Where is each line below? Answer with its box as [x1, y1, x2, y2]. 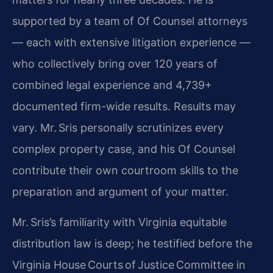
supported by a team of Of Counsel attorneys [12, 15, 247, 28]
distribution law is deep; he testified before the [12, 236, 252, 250]
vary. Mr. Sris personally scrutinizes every [12, 121, 224, 135]
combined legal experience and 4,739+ [12, 79, 212, 92]
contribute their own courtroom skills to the [12, 164, 238, 177]
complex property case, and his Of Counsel [12, 143, 235, 156]
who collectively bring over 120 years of [12, 57, 218, 71]
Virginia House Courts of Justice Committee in [12, 258, 246, 271]
